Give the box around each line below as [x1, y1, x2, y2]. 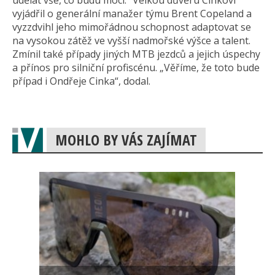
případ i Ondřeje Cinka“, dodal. [12, 74, 150, 88]
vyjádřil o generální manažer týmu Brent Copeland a [12, 7, 252, 21]
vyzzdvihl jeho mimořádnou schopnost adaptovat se [12, 20, 251, 34]
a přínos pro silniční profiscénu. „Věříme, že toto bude [12, 61, 260, 75]
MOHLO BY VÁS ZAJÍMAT [55, 130, 197, 150]
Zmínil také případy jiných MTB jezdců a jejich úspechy [12, 47, 260, 61]
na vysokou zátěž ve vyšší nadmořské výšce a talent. [12, 34, 250, 48]
